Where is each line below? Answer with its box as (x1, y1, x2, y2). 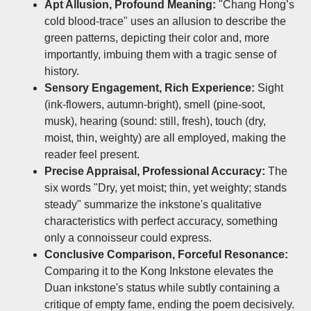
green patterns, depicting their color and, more (44, 32, 269, 44)
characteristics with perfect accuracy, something (44, 215, 278, 227)
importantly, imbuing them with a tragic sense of (44, 49, 276, 60)
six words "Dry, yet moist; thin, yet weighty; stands (44, 182, 287, 194)
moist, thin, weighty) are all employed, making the (44, 132, 286, 144)
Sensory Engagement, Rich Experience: (44, 82, 255, 94)
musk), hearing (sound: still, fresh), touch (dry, (44, 115, 266, 127)
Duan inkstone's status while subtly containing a (44, 282, 280, 294)
